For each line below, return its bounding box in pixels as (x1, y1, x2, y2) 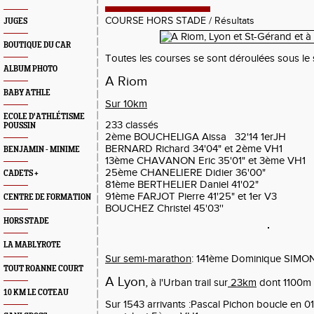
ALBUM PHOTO (4, 64, 57, 74)
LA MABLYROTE (4, 240, 61, 250)
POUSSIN (4, 121, 36, 130)
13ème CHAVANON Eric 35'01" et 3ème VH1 (105, 155, 306, 167)
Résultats (214, 15, 254, 27)
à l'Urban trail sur (151, 277, 228, 289)
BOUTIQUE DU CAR (4, 41, 71, 50)
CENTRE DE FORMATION (4, 193, 91, 202)
